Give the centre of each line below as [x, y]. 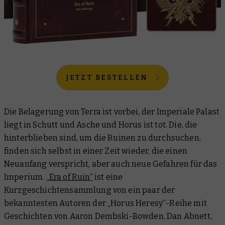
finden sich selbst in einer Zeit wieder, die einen [96, 151]
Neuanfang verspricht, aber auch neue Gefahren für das [111, 164]
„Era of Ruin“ [69, 177]
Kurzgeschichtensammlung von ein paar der [90, 190]
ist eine [108, 177]
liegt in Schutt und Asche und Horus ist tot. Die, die [101, 125]
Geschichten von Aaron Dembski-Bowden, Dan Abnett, [108, 216]
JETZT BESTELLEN [107, 77]
